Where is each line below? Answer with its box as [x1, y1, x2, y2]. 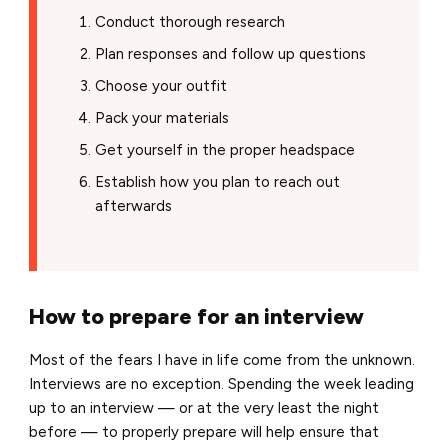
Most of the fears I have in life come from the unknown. [29, 351, 416, 370]
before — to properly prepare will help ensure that [29, 423, 380, 442]
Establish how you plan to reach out [94, 173, 340, 192]
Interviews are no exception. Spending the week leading [29, 375, 415, 394]
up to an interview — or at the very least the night [29, 399, 380, 418]
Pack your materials [94, 109, 229, 128]
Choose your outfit [94, 77, 227, 96]
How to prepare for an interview [29, 303, 365, 331]
